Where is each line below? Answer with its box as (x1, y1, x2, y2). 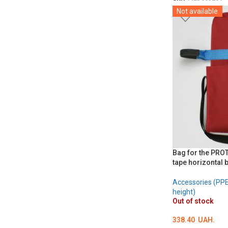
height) (172, 188, 195, 196)
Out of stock (172, 197, 214, 206)
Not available (176, 7, 218, 15)
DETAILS (179, 12, 204, 19)
